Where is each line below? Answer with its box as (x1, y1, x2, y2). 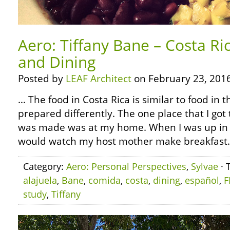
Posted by (18, 72, 66, 85)
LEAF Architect (66, 72, 131, 85)
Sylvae (191, 160, 218, 172)
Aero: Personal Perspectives (66, 160, 186, 172)
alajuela (23, 174, 57, 186)
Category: (23, 160, 66, 172)
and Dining (18, 51, 95, 72)
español (185, 174, 219, 186)
